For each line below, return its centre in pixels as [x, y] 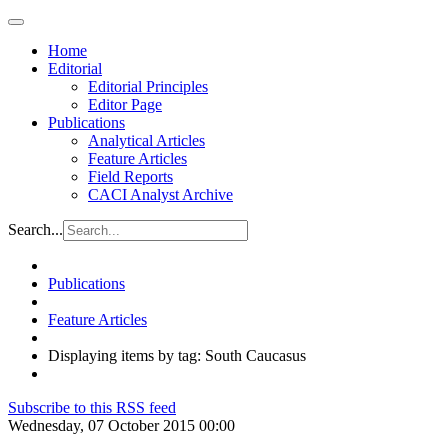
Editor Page [125, 104]
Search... [35, 229]
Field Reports [130, 176]
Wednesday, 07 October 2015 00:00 [121, 425]
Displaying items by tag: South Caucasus [177, 355]
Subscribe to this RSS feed [92, 407]
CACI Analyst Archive [160, 194]
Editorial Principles [148, 86]
